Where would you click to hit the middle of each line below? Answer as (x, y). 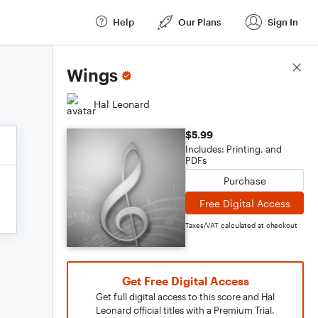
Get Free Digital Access (185, 281)
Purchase (245, 180)
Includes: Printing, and (234, 149)
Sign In (283, 22)
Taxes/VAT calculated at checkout (241, 225)
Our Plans (199, 22)
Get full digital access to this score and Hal (185, 297)
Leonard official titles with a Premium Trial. (185, 310)
